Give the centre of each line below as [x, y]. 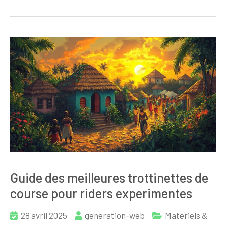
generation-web [115, 215]
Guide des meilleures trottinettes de [109, 177]
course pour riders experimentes [101, 193]
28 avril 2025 [44, 215]
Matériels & [186, 215]
